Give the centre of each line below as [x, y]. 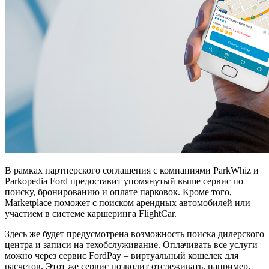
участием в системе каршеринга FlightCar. [91, 213]
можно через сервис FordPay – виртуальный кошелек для [122, 255]
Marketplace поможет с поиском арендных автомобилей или [128, 202]
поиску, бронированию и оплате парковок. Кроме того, [118, 192]
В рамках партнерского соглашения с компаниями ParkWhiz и [132, 170]
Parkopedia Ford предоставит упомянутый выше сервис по [124, 181]
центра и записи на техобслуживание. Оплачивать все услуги [131, 244]
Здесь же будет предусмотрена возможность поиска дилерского [134, 234]
